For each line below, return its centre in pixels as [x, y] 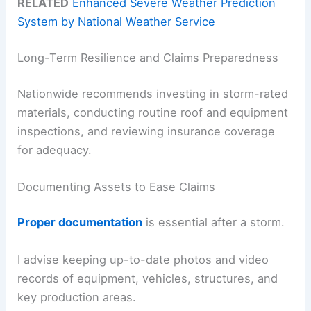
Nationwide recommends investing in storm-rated [153, 93]
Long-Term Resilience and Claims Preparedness [148, 57]
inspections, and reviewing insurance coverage [146, 131]
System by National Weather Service [117, 22]
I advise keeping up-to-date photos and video [143, 259]
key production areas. [77, 297]
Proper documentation [80, 222]
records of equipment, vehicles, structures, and [148, 278]
